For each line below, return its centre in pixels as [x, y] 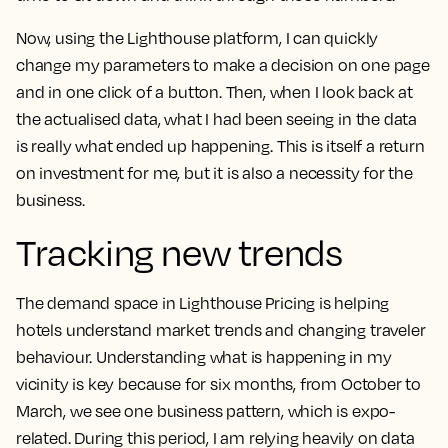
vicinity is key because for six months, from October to [219, 384]
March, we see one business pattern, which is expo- [206, 411]
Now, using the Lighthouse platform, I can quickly [197, 38]
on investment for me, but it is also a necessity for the [214, 173]
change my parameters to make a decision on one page [223, 65]
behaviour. [54, 357]
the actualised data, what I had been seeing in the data [217, 119]
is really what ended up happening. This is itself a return [220, 146]
